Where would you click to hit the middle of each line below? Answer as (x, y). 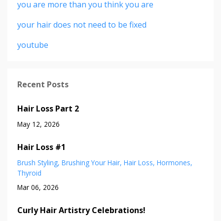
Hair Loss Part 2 (48, 108)
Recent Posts (43, 84)
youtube (33, 45)
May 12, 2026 (38, 124)
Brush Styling (37, 162)
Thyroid (29, 173)
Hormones (174, 162)
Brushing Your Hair (91, 162)
